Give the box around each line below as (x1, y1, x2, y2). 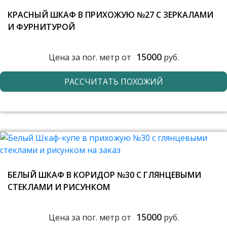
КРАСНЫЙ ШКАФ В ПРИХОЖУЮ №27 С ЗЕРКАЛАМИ (8, 9, 213, 20)
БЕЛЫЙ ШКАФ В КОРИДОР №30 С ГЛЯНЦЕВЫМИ (8, 169, 201, 180)
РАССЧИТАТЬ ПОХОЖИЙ (64, 76, 163, 87)
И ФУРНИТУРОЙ (8, 21, 75, 32)
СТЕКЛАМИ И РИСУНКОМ (8, 181, 110, 193)
